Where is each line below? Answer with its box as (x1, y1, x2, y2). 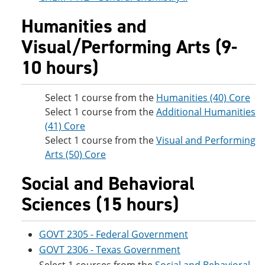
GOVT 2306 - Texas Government (39, 243, 180, 256)
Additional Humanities (156, 105, 256, 118)
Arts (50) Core (45, 148, 106, 161)
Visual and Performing (156, 134, 256, 147)
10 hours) (21, 55, 98, 80)
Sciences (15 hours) (21, 192, 179, 216)
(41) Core (45, 119, 85, 132)
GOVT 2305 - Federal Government (39, 228, 188, 241)
